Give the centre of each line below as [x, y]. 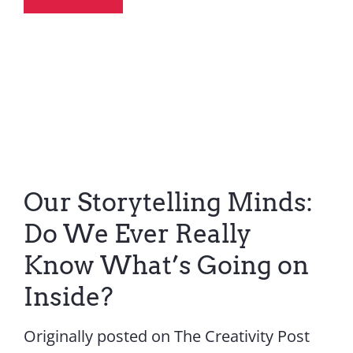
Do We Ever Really [137, 234]
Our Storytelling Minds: [168, 202]
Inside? [68, 297]
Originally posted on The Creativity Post [166, 336]
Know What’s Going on [166, 265]
